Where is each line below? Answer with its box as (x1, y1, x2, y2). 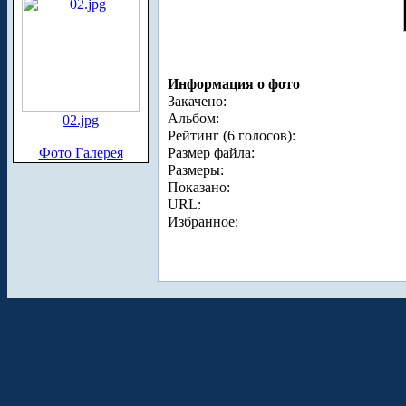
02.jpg (63, 112, 99, 128)
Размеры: (168, 162, 224, 179)
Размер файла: (168, 145, 255, 161)
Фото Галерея (38, 145, 123, 160)
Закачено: (168, 93, 227, 110)
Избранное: (168, 214, 238, 230)
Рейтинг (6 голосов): (168, 128, 295, 144)
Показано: (168, 179, 230, 196)
